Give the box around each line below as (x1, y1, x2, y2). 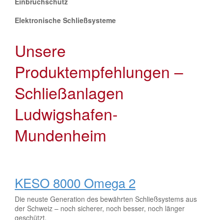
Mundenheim (15, 123, 107, 146)
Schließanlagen (15, 81, 124, 104)
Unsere (15, 38, 66, 61)
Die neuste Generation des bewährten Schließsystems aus (15, 193, 197, 204)
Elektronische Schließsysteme (15, 15, 116, 25)
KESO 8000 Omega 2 (15, 173, 136, 192)
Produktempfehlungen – (15, 59, 183, 82)
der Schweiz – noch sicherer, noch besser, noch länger (15, 203, 185, 213)
